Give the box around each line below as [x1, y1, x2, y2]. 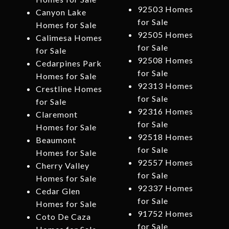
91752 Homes [137, 209, 193, 219]
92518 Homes [137, 132, 193, 142]
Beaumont [35, 135, 76, 145]
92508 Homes [137, 55, 193, 65]
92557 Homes [137, 157, 193, 168]
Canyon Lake [35, 7, 86, 17]
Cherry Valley [35, 161, 89, 171]
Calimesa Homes [35, 33, 102, 43]
